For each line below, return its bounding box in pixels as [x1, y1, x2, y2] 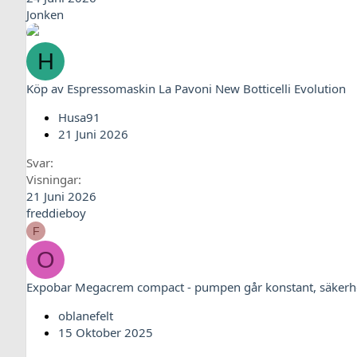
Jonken [26, 6, 64, 22]
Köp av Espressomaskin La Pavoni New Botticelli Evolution [26, 80, 346, 96]
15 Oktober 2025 [58, 324, 153, 340]
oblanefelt [58, 308, 113, 324]
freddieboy [26, 205, 86, 221]
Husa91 [58, 109, 100, 125]
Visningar [26, 171, 78, 187]
